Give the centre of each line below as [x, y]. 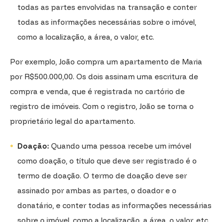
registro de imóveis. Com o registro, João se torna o [102, 106]
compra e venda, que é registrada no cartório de [97, 91]
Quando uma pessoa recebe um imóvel [120, 146]
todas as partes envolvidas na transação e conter [107, 7]
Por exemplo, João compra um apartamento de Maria [106, 61]
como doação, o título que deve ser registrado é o [107, 161]
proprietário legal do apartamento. [73, 121]
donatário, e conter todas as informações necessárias [114, 205]
